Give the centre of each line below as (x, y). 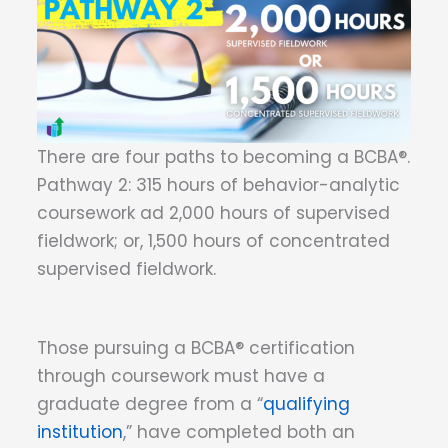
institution (80, 432)
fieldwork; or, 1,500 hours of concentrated (213, 241)
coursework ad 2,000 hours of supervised (213, 213)
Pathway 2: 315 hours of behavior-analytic (218, 185)
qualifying (306, 404)
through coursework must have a (181, 376)
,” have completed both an (239, 432)
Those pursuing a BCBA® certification (196, 348)
